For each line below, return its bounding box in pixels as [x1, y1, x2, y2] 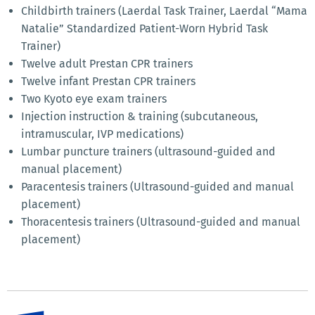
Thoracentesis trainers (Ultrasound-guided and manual [21, 214, 300, 229]
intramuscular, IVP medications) [21, 127, 184, 141]
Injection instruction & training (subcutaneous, [21, 109, 258, 123]
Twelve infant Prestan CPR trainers [21, 74, 195, 88]
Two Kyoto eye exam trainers [21, 91, 167, 105]
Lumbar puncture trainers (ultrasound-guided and [21, 144, 276, 158]
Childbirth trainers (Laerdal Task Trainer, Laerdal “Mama [21, 4, 307, 18]
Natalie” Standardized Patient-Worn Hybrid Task [21, 21, 268, 35]
